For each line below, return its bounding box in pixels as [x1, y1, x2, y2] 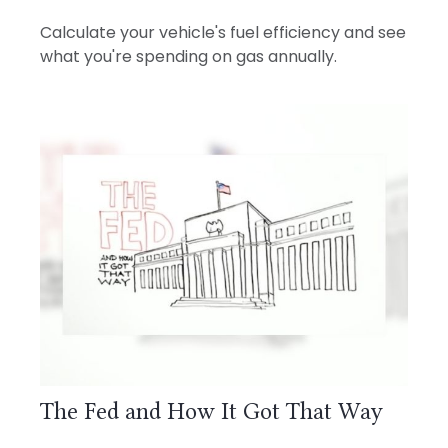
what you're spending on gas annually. [40, 44, 337, 68]
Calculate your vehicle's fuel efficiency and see [40, 20, 406, 44]
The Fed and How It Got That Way [40, 398, 383, 426]
